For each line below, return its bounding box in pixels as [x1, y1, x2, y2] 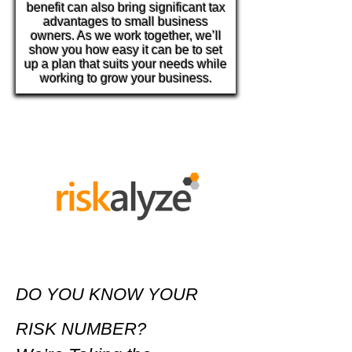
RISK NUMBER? [16, 319, 146, 339]
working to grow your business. [39, 71, 212, 85]
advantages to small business [43, 15, 208, 28]
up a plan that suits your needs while [24, 57, 227, 71]
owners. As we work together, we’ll [30, 29, 222, 42]
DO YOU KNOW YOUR [16, 284, 198, 304]
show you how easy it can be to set [29, 43, 222, 57]
